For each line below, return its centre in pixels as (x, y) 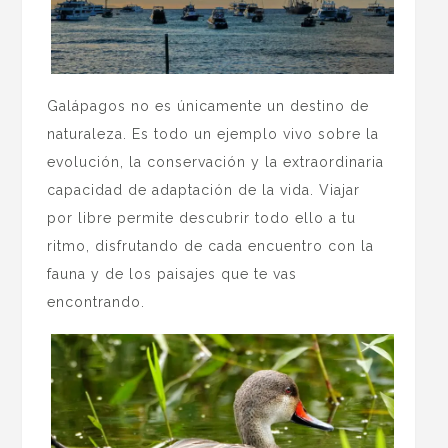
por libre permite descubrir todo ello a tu (202, 218)
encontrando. (96, 302)
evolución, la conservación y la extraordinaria (216, 162)
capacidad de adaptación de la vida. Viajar (204, 190)
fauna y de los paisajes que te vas (172, 274)
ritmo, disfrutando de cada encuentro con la (211, 246)
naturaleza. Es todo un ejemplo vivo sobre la (213, 134)
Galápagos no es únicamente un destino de (208, 106)
